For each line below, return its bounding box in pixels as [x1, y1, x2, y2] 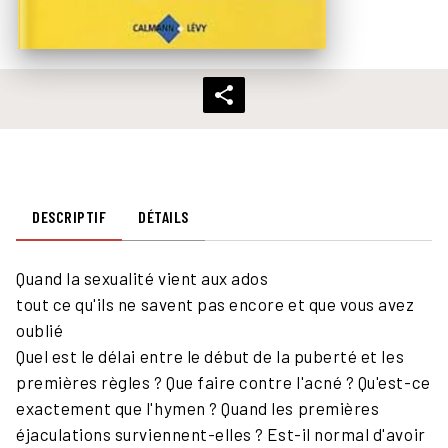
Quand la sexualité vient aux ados [16, 267, 269, 288]
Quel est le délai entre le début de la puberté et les [16, 345, 405, 366]
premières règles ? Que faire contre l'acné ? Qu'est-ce [16, 371, 431, 392]
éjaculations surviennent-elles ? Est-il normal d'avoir [16, 423, 426, 444]
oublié [16, 319, 64, 340]
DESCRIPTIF [32, 206, 106, 226]
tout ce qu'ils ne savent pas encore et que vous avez [16, 293, 415, 314]
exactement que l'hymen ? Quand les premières [16, 397, 380, 418]
